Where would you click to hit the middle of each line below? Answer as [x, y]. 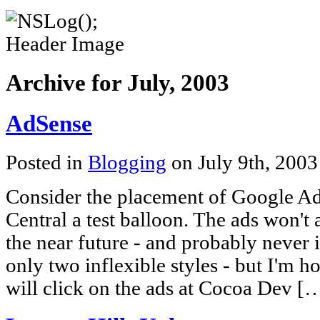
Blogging [127, 162]
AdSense [49, 123]
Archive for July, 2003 [117, 82]
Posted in [47, 162]
